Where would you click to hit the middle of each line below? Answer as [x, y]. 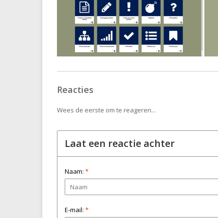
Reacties [75, 89]
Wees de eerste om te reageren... [106, 110]
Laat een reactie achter [120, 143]
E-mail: [75, 209]
